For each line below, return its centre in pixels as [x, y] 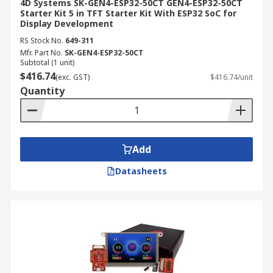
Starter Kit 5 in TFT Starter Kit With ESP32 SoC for [128, 13]
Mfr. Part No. [41, 53]
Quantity [42, 91]
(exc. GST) [73, 77]
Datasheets [141, 171]
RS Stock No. [42, 41]
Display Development [67, 23]
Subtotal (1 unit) [47, 62]
